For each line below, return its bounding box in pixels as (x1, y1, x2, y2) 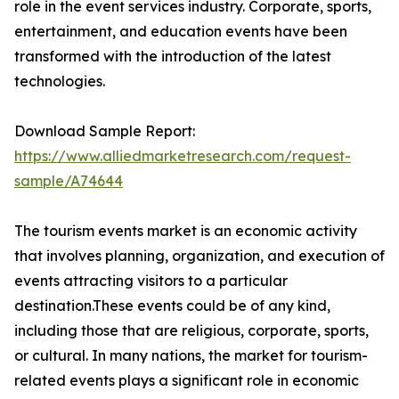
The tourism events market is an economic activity (14, 222, 357, 240)
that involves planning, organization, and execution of (14, 247, 385, 265)
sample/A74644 (14, 172, 123, 191)
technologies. (14, 72, 105, 91)
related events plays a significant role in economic (14, 371, 359, 390)
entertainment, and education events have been (14, 22, 347, 41)
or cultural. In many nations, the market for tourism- (14, 346, 368, 365)
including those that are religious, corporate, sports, (14, 322, 369, 340)
